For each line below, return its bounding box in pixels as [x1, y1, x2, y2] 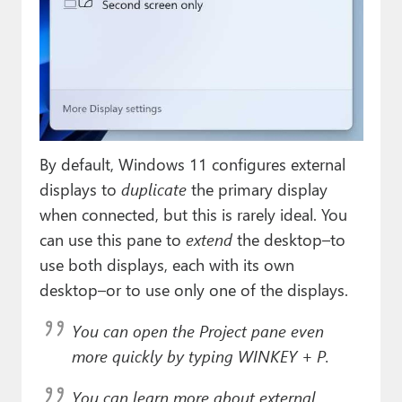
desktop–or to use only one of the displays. [39, 277, 348, 301]
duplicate [120, 177, 187, 200]
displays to [39, 177, 121, 200]
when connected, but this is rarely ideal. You [39, 202, 347, 225]
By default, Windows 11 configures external [39, 152, 345, 175]
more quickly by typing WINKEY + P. [71, 344, 329, 367]
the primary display [186, 177, 328, 200]
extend [185, 227, 232, 250]
